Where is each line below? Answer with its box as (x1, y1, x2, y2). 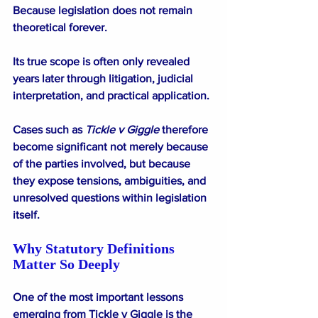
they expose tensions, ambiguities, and (13, 174, 209, 187)
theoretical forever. (13, 21, 107, 33)
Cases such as (13, 123, 85, 136)
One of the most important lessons (13, 290, 186, 303)
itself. (13, 208, 40, 221)
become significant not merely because (13, 140, 211, 153)
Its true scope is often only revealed (13, 55, 192, 67)
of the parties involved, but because (13, 157, 193, 170)
